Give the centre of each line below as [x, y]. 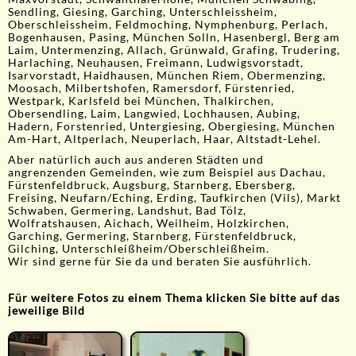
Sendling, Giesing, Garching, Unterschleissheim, [143, 12]
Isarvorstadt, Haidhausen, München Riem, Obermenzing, [167, 76]
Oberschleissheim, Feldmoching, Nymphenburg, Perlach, [168, 25]
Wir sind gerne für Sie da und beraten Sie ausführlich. [160, 262]
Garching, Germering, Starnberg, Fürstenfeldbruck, [152, 236]
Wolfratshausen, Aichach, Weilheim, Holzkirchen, [149, 224]
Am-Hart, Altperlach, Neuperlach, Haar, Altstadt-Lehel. [164, 139]
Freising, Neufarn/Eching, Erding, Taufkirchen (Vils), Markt [174, 198]
